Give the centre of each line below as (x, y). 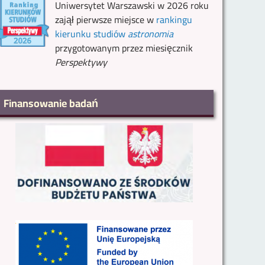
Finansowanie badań (51, 104)
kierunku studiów (92, 34)
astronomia (151, 34)
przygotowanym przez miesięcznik (124, 48)
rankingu (174, 20)
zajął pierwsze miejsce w (106, 20)
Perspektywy (81, 62)
